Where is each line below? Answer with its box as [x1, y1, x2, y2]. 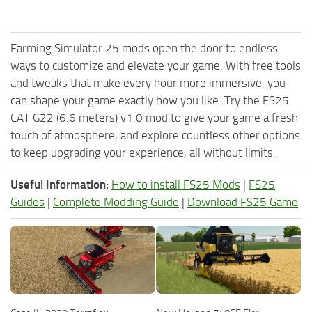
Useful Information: [10, 177, 109, 192]
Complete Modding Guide [53, 194, 179, 209]
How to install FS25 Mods [111, 177, 240, 192]
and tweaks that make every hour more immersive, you [10, 75, 286, 90]
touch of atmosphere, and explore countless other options [10, 127, 300, 142]
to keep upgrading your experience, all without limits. [10, 145, 276, 159]
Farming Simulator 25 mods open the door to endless [10, 40, 278, 55]
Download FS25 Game [187, 194, 298, 209]
